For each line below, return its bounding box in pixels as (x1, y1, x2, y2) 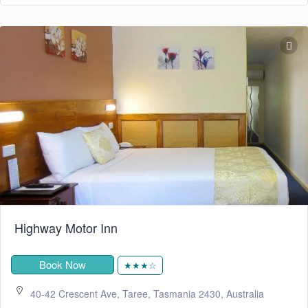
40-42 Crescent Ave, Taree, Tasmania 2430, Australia (30, 287, 264, 301)
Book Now (39, 257, 86, 272)
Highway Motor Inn (14, 219, 118, 237)
